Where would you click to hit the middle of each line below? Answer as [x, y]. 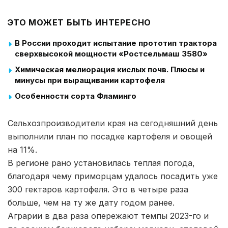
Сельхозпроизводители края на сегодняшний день [113, 123]
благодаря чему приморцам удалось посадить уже [113, 176]
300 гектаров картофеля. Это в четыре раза [98, 189]
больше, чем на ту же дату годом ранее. [91, 202]
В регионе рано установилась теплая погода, [101, 163]
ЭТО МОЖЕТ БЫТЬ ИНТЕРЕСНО [80, 22]
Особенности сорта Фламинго [76, 96]
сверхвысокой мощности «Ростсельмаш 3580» [111, 53]
